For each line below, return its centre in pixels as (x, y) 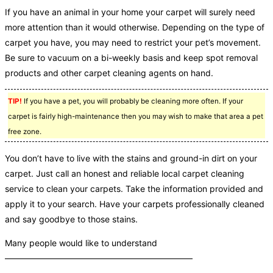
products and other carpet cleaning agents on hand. (109, 73)
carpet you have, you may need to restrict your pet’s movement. (133, 42)
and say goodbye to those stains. (71, 219)
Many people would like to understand (81, 243)
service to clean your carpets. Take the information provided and (134, 188)
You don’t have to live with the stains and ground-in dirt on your (131, 158)
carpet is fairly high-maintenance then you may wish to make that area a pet (136, 116)
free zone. (25, 131)
